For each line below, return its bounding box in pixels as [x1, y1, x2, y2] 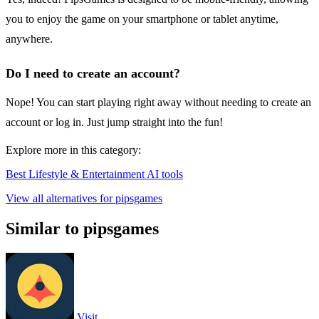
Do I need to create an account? [6, 66, 180, 81]
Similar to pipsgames [6, 219, 159, 239]
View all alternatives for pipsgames [6, 192, 162, 205]
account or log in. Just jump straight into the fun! [6, 116, 223, 129]
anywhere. [6, 33, 53, 46]
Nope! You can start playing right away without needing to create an [6, 96, 311, 109]
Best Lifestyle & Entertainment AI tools [6, 168, 183, 181]
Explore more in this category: [6, 144, 141, 157]
